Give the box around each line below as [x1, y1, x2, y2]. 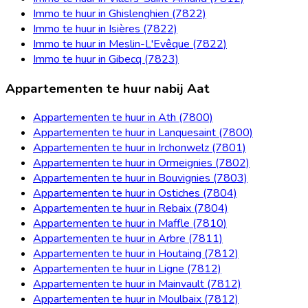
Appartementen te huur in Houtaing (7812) [33, 246, 239, 262]
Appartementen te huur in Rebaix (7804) [33, 201, 228, 217]
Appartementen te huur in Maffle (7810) [33, 216, 227, 232]
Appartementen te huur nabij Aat [5, 79, 210, 98]
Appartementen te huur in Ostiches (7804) [33, 186, 237, 201]
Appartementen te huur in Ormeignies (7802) [33, 155, 250, 171]
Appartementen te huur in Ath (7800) [33, 110, 213, 126]
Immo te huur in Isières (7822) [33, 21, 177, 36]
